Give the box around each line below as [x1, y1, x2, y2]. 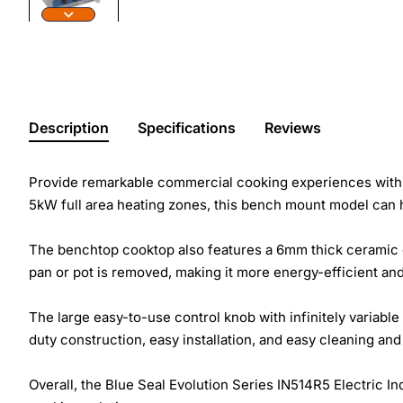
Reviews [264, 119, 321, 137]
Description [29, 119, 109, 137]
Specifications [138, 119, 236, 137]
